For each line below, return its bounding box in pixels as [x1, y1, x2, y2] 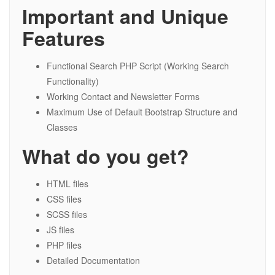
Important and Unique [22, 2, 228, 31]
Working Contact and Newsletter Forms [47, 90, 199, 103]
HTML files [47, 177, 88, 190]
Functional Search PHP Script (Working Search [47, 60, 229, 72]
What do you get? [22, 142, 189, 171]
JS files [47, 223, 74, 236]
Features [22, 24, 105, 53]
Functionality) [47, 75, 99, 88]
